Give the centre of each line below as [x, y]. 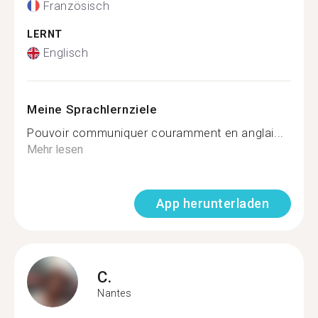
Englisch [66, 53]
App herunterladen [212, 203]
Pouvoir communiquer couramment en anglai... [155, 133]
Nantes [115, 293]
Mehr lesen [55, 149]
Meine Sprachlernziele [92, 109]
